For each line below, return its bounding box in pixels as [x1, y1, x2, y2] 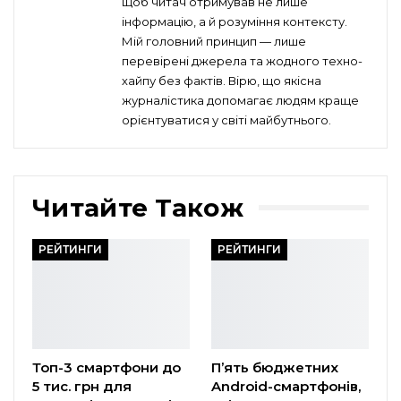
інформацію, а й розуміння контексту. [122, 14, 347, 30]
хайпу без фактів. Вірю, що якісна [122, 73, 321, 89]
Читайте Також [32, 192, 243, 224]
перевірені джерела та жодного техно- [122, 54, 363, 69]
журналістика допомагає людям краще [122, 93, 359, 108]
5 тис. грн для [32, 378, 132, 396]
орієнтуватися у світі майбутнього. [122, 113, 331, 128]
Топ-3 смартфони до [32, 359, 181, 377]
